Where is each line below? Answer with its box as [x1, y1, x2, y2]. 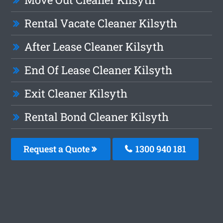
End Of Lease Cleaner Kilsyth [24, 63, 173, 78]
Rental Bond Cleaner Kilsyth [24, 110, 169, 124]
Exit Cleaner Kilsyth [24, 86, 128, 101]
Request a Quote [23, 143, 92, 155]
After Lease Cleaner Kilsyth [24, 39, 164, 54]
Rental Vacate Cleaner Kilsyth [24, 16, 178, 31]
